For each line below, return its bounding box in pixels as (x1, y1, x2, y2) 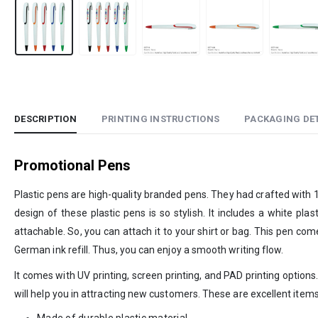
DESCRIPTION (14, 113, 77, 124)
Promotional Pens (14, 156, 131, 174)
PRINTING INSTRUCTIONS (101, 113, 219, 124)
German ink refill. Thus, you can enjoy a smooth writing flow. (14, 243, 284, 256)
